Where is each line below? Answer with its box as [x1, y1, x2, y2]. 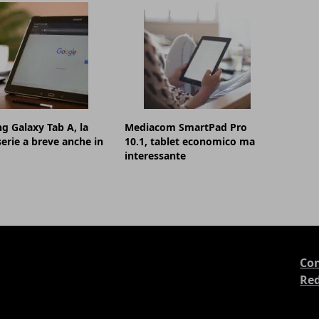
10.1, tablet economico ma [125, 134, 256, 148]
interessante [125, 148, 187, 162]
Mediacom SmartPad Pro [125, 120, 248, 134]
